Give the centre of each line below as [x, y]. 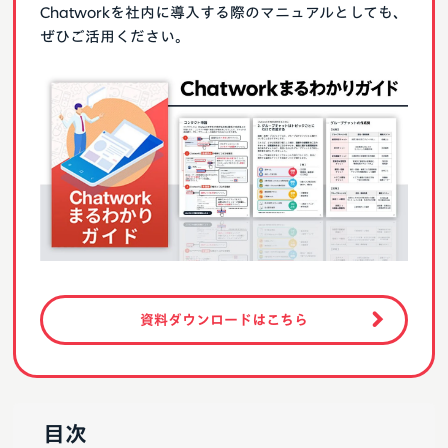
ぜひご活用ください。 [115, 36]
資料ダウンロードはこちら [224, 320]
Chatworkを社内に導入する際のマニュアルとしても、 [224, 12]
